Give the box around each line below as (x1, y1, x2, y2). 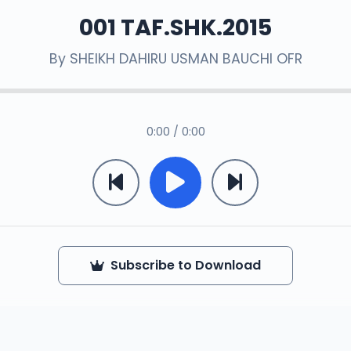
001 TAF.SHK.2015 (79, 12, 272, 43)
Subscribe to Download (110, 256, 261, 274)
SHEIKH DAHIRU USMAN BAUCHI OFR (69, 49, 302, 68)
